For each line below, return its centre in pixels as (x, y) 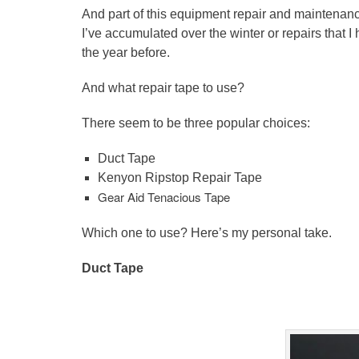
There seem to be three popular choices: (196, 123)
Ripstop (167, 177)
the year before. (126, 52)
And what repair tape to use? (163, 87)
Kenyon (121, 177)
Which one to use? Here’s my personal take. (207, 232)
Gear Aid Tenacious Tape (164, 196)
